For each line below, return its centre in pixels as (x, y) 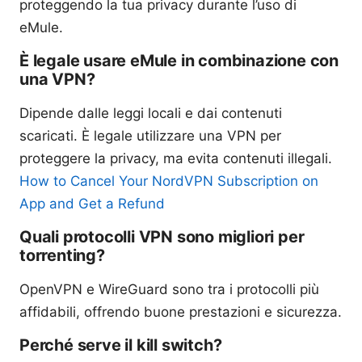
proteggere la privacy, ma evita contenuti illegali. (176, 158)
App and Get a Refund (92, 203)
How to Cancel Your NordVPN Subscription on (169, 181)
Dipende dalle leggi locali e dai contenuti (151, 113)
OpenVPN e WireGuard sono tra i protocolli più (169, 289)
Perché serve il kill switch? (121, 345)
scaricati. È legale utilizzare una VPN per (150, 135)
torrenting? (62, 255)
